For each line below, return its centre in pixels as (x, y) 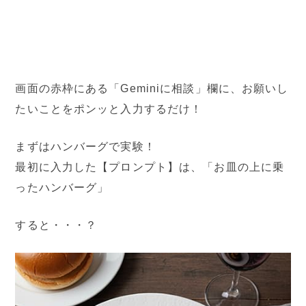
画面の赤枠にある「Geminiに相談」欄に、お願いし (152, 88)
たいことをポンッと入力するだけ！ (109, 109)
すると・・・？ (56, 225)
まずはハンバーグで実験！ (85, 146)
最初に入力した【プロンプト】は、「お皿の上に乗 (150, 167)
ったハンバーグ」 (62, 187)
